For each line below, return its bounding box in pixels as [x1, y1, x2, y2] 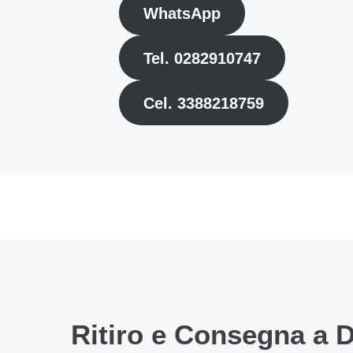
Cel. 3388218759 [143, 94, 264, 112]
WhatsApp [143, 4, 221, 22]
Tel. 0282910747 [143, 49, 261, 67]
